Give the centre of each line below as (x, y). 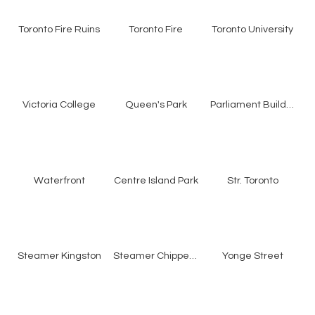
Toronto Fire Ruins (59, 30)
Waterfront (59, 180)
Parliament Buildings (290, 105)
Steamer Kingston (59, 255)
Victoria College (59, 105)
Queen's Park (156, 105)
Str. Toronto (252, 180)
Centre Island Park (156, 180)
